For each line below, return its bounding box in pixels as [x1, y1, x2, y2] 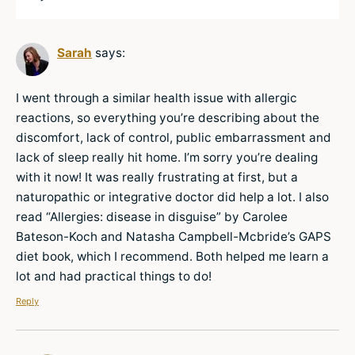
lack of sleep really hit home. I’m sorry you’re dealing [16, 149, 318, 165]
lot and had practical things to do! [16, 268, 212, 284]
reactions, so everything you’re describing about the [16, 109, 319, 125]
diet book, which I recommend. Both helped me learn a [16, 248, 329, 264]
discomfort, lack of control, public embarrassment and [16, 129, 331, 145]
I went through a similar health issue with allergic [16, 90, 297, 105]
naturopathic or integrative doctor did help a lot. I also [16, 189, 329, 204]
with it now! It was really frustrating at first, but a [16, 169, 298, 185]
